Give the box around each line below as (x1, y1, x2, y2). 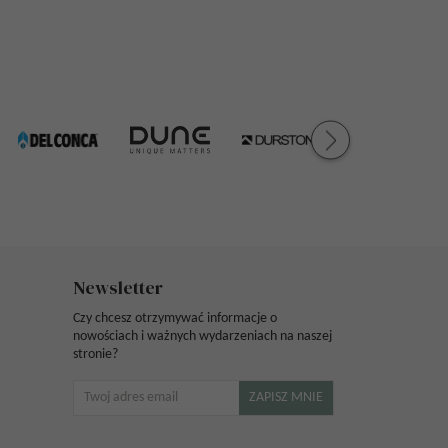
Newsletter (73, 275, 163, 300)
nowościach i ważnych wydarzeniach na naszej (73, 329, 332, 344)
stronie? (73, 347, 118, 362)
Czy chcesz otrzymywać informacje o (73, 311, 277, 326)
